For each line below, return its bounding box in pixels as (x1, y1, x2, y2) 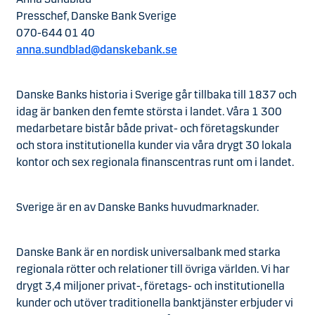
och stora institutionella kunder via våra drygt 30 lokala (16, 139, 292, 152)
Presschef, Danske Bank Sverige (16, 9, 176, 22)
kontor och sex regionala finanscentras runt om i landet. (16, 155, 294, 169)
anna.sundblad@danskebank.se (16, 43, 177, 56)
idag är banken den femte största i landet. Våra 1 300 (16, 105, 282, 118)
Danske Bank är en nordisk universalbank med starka (16, 245, 281, 259)
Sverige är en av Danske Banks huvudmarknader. (16, 200, 259, 214)
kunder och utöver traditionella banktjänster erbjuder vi (16, 296, 293, 309)
